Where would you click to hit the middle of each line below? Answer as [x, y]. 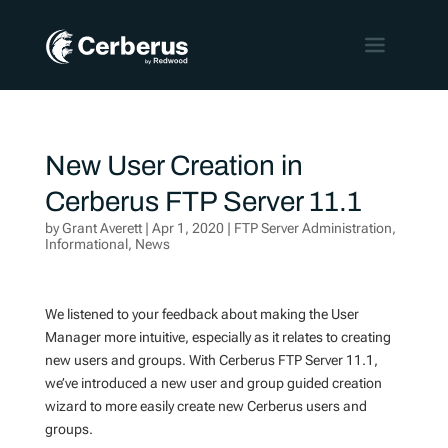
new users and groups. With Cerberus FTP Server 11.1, [211, 360]
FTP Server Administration [312, 228]
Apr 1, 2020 [187, 228]
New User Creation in [173, 165]
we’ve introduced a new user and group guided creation [213, 383]
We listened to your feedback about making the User [201, 314]
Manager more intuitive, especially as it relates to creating [217, 337]
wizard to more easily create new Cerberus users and [205, 406]
